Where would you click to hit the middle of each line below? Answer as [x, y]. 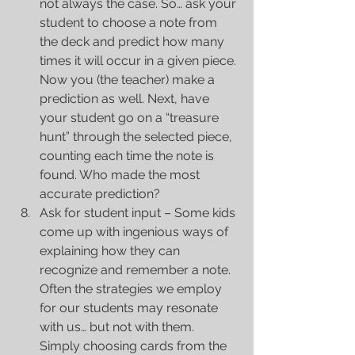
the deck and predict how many [134, 42]
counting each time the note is [128, 156]
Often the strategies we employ [132, 289]
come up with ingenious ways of [136, 232]
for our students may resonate [130, 308]
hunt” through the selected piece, [137, 137]
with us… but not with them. [118, 327]
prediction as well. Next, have [126, 99]
